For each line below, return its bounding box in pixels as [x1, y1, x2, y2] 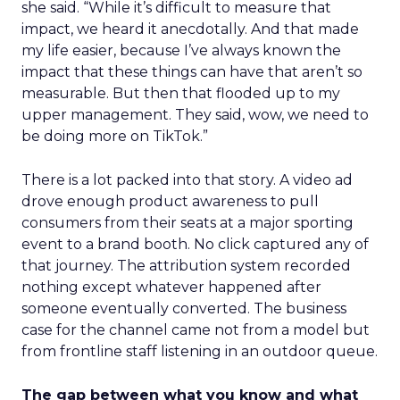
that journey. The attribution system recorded [21, 257, 351, 274]
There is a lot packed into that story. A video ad [21, 171, 353, 188]
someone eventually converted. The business [21, 300, 346, 317]
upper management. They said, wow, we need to [21, 106, 369, 123]
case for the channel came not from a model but [21, 321, 370, 338]
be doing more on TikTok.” [21, 128, 208, 145]
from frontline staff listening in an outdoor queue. [21, 343, 378, 360]
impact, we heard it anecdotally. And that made [21, 21, 359, 37]
